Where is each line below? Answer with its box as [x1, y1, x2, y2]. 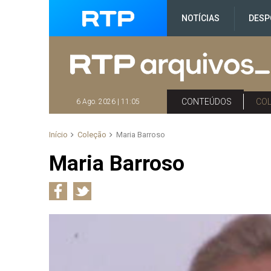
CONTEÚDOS [181, 97, 232, 106]
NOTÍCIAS [181, 13, 220, 23]
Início [49, 130, 68, 139]
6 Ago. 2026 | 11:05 [76, 97, 140, 106]
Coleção [77, 130, 107, 139]
